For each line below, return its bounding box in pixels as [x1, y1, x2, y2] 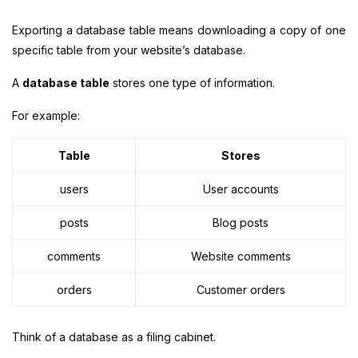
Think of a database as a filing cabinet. [12, 329, 216, 344]
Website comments [190, 249, 291, 263]
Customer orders [196, 282, 285, 296]
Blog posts [213, 215, 268, 229]
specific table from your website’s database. [12, 42, 245, 57]
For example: [12, 108, 80, 122]
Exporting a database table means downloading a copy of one [12, 22, 346, 37]
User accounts [202, 181, 279, 196]
